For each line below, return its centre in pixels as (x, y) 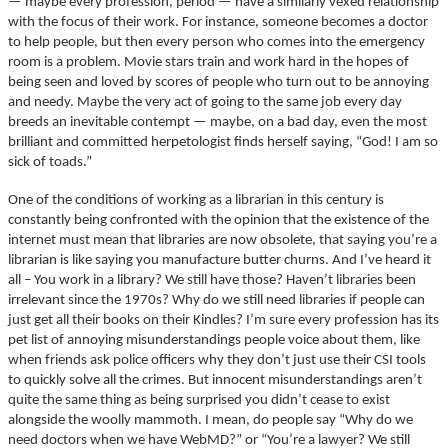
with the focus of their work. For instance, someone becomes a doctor (218, 23)
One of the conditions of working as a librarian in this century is (196, 201)
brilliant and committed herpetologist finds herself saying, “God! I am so (223, 143)
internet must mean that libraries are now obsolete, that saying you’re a (222, 241)
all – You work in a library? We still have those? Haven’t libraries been (212, 281)
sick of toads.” (51, 163)
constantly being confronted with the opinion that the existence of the (218, 221)
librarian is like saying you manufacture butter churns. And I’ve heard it (219, 261)
